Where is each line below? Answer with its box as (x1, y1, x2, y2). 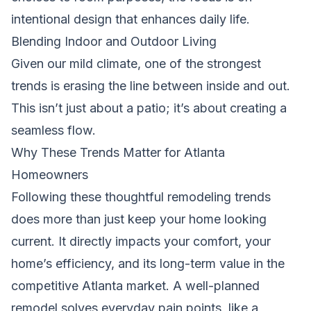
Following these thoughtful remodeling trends (11, 189, 271, 204)
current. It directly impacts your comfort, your (11, 233, 271, 249)
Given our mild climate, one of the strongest (11, 56, 261, 71)
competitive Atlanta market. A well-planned (11, 278, 260, 293)
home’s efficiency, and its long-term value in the (11, 255, 285, 271)
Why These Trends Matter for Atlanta (11, 144, 225, 160)
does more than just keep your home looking (11, 211, 267, 226)
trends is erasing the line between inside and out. (11, 78, 290, 93)
